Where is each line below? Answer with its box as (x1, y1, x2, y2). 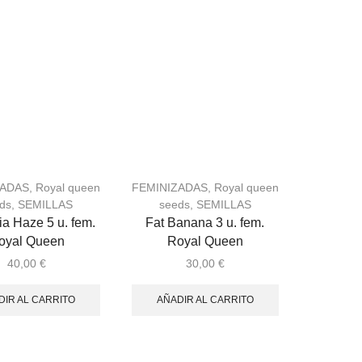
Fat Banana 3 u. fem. (145, 215, 265, 229)
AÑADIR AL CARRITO (156, 294, 254, 306)
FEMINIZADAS (131, 180, 208, 194)
